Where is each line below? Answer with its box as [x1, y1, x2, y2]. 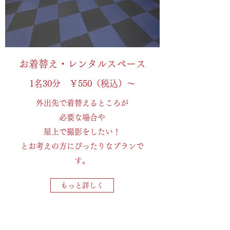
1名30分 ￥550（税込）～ [29, 79, 136, 88]
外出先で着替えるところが [36, 99, 128, 107]
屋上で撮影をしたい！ [44, 128, 121, 136]
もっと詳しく [61, 182, 104, 189]
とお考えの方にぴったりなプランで [21, 142, 144, 150]
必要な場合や [59, 113, 105, 121]
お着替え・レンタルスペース [18, 59, 146, 69]
